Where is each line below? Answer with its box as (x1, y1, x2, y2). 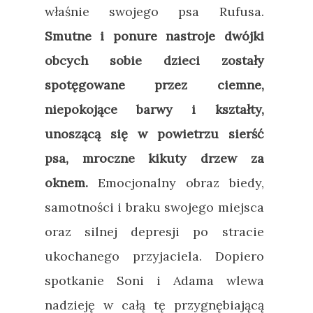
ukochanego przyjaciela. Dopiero (45, 247, 264, 264)
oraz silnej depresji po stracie (45, 223, 264, 240)
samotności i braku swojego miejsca (45, 198, 264, 215)
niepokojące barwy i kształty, (45, 101, 264, 117)
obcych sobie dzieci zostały (45, 52, 264, 68)
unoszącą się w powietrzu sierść (45, 125, 264, 142)
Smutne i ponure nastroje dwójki (45, 27, 264, 44)
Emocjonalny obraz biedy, (88, 174, 264, 191)
